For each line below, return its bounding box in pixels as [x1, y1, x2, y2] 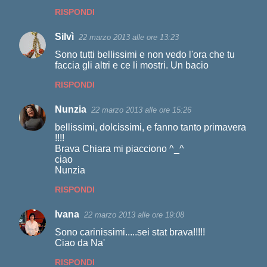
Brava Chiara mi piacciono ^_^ [55, 144, 184, 154]
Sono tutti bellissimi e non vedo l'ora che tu [55, 49, 235, 60]
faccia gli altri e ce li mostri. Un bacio [55, 60, 209, 70]
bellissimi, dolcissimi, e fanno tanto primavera [55, 122, 246, 132]
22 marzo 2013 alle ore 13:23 [79, 33, 179, 42]
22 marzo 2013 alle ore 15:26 [91, 105, 191, 114]
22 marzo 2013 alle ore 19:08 [84, 210, 184, 219]
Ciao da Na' [55, 238, 105, 248]
